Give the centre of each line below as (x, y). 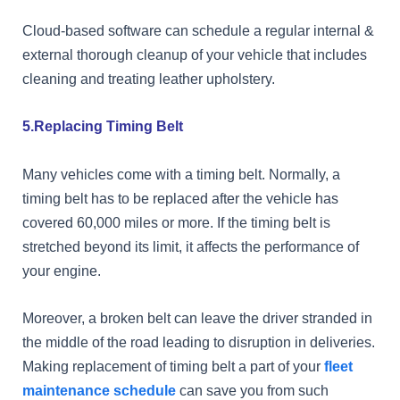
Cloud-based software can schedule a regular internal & (198, 31)
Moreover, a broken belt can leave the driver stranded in (197, 317)
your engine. (62, 270)
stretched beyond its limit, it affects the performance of (191, 246)
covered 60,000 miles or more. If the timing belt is (176, 222)
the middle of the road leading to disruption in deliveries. (199, 342)
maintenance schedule (99, 390)
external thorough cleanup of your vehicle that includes (195, 55)
